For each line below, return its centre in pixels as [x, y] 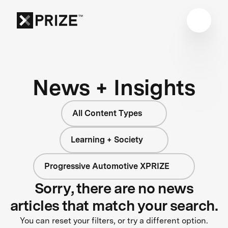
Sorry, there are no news [114, 188]
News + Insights [114, 87]
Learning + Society [107, 139]
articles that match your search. [114, 205]
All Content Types [107, 113]
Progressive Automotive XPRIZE [107, 166]
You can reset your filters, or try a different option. [114, 220]
